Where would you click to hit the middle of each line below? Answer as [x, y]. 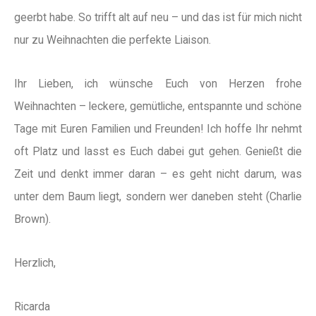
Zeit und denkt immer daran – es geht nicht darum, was [158, 174]
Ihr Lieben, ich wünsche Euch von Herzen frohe [158, 84]
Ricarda [32, 306]
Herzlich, [35, 263]
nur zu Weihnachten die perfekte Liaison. [113, 40]
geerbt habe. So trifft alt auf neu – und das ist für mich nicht [158, 17]
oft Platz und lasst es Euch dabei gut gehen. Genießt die [158, 151]
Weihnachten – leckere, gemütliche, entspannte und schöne [158, 106]
